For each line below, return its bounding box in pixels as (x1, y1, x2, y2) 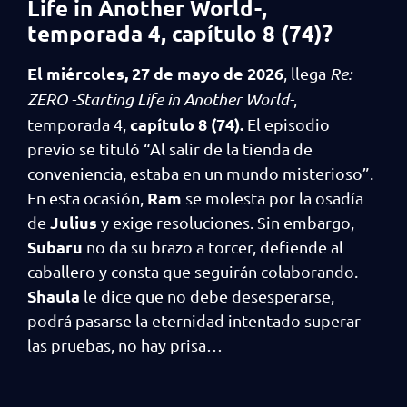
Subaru (27, 236, 83, 257)
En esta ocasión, (27, 188, 147, 207)
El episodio (247, 114, 330, 134)
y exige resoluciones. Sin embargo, (97, 213, 354, 232)
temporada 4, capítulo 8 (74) (27, 19, 323, 47)
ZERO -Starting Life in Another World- (27, 89, 293, 109)
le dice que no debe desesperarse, (80, 286, 334, 305)
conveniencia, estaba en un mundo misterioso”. (27, 164, 373, 183)
